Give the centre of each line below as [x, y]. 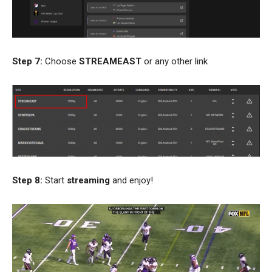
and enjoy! [131, 181]
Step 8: [27, 181]
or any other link [175, 62]
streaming [87, 181]
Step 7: [27, 62]
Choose [61, 62]
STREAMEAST [110, 62]
